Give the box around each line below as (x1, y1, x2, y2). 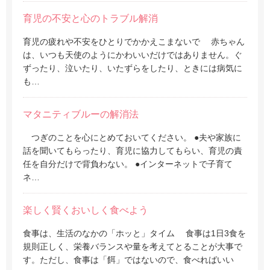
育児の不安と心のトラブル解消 (23, 13, 158, 24)
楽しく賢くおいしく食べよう (23, 205, 148, 215)
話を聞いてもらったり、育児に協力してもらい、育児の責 (23, 146, 242, 155)
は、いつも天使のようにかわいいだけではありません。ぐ (23, 50, 242, 60)
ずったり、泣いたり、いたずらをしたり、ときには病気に (23, 63, 242, 73)
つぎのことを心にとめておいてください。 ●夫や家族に (23, 133, 241, 142)
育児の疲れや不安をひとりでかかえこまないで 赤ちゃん (23, 37, 245, 46)
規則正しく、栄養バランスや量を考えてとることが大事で (23, 242, 242, 251)
